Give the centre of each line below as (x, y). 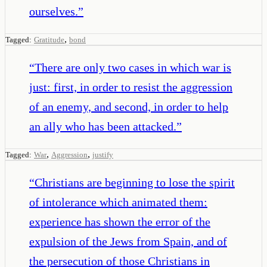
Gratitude (49, 39)
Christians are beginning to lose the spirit (135, 182)
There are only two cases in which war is (133, 67)
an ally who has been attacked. (103, 126)
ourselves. (54, 11)
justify (103, 154)
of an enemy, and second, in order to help (129, 106)
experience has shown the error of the (120, 221)
